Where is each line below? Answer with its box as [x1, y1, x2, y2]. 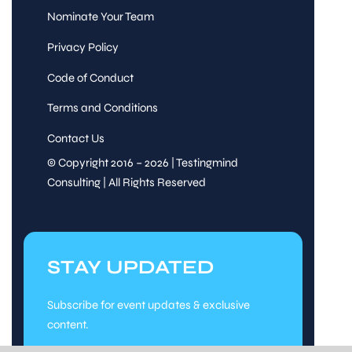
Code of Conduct [46, 70, 134, 85]
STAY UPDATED [46, 255, 214, 280]
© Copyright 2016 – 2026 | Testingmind [46, 156, 238, 170]
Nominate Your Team [46, 9, 154, 24]
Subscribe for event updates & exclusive [46, 298, 250, 313]
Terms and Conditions [46, 101, 158, 115]
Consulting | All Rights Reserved [46, 175, 206, 190]
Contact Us [46, 130, 104, 145]
